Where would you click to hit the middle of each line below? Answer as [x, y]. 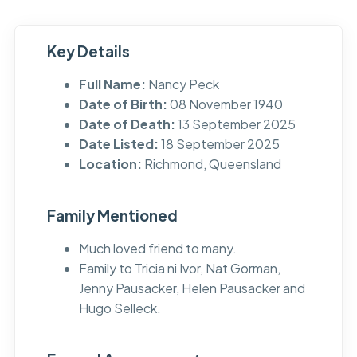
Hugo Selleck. [120, 308]
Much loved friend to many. [157, 249]
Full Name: [112, 84]
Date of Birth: [123, 104]
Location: [110, 164]
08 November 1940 [225, 104]
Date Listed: [118, 144]
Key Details [88, 52]
